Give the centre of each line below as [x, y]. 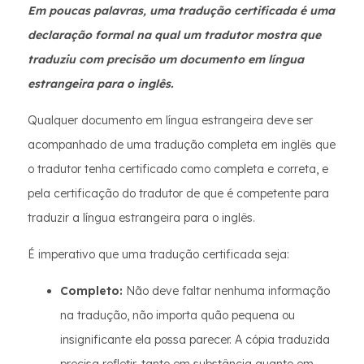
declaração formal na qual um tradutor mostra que [174, 35]
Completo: [91, 291]
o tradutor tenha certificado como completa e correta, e [178, 169]
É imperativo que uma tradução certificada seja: [158, 255]
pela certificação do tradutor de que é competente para [178, 194]
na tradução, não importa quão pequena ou [178, 316]
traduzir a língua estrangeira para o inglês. [141, 218]
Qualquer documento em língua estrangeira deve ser [170, 121]
